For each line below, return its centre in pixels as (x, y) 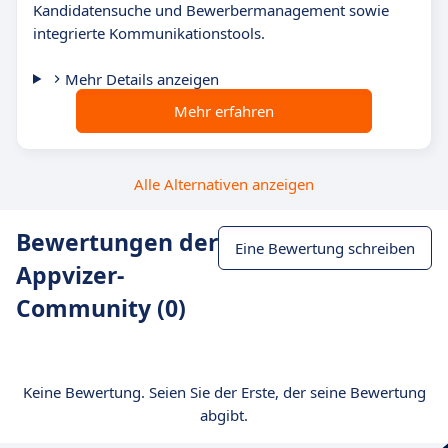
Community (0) (101, 308)
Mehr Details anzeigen (141, 79)
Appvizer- (70, 275)
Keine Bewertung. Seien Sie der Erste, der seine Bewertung (224, 392)
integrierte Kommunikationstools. (149, 33)
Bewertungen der (117, 242)
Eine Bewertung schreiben (325, 248)
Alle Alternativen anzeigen (224, 184)
